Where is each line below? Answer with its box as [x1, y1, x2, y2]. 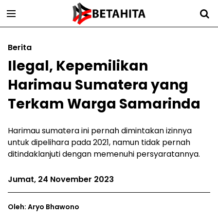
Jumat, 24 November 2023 [8, 174, 114, 185]
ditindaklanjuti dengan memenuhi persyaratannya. [8, 148, 200, 160]
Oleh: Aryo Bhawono [8, 202, 79, 212]
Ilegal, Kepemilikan [8, 56, 148, 75]
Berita [8, 42, 32, 53]
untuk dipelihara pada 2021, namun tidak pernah [8, 137, 190, 148]
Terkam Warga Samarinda [8, 94, 200, 113]
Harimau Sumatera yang [8, 75, 188, 94]
